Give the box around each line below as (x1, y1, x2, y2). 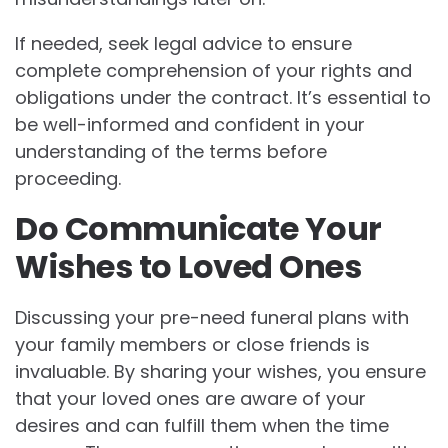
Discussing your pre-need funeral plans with (15, 304, 409, 330)
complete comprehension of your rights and (15, 57, 412, 83)
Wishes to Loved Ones (15, 243, 361, 289)
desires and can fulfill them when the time (15, 412, 389, 438)
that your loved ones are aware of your (15, 385, 366, 411)
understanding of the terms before (15, 138, 327, 164)
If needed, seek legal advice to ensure (15, 30, 352, 56)
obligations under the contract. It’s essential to (15, 84, 431, 110)
